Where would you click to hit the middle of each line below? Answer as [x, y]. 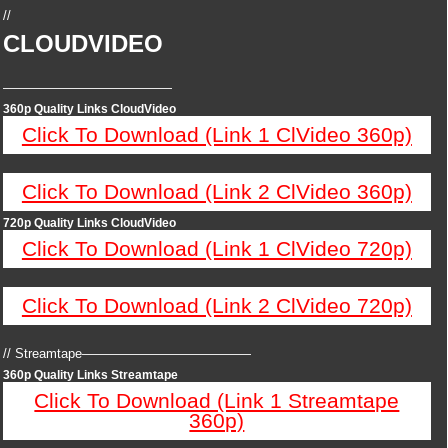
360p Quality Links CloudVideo [89, 109]
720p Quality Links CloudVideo [89, 223]
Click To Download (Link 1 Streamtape [217, 400]
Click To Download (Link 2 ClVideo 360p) [216, 191]
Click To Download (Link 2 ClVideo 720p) [216, 305]
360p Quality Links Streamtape [90, 375]
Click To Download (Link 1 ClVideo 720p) [216, 248]
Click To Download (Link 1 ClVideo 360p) [216, 134]
